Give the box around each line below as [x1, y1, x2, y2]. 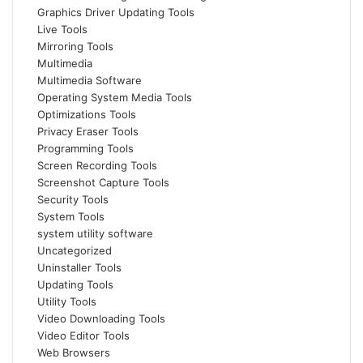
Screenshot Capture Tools [37, 176, 169, 189]
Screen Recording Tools [37, 159, 157, 172]
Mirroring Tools [37, 40, 113, 53]
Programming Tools [37, 142, 134, 155]
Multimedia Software [37, 74, 142, 87]
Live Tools [37, 23, 88, 36]
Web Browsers [37, 346, 110, 359]
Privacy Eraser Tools [37, 125, 139, 138]
